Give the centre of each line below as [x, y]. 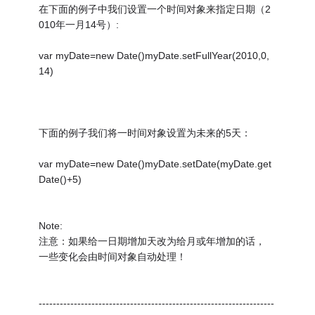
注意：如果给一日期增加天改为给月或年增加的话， [152, 241]
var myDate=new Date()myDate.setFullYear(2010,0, [154, 55]
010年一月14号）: [79, 24]
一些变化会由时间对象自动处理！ [113, 256]
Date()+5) [60, 179]
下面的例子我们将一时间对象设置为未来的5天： [145, 133]
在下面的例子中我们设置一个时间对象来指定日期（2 [155, 9]
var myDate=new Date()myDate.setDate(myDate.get [155, 163]
